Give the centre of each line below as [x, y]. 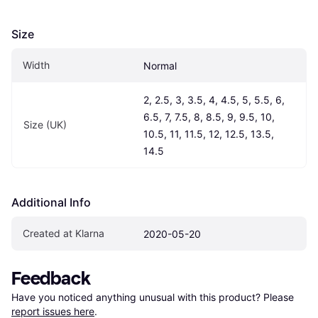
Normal [160, 65]
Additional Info [51, 202]
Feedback [51, 278]
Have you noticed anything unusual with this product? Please [154, 297]
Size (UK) [45, 124]
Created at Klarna [64, 233]
